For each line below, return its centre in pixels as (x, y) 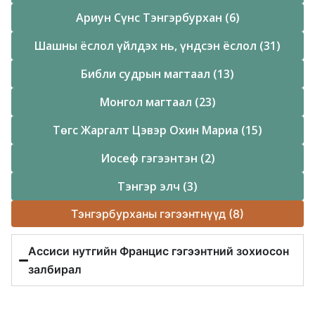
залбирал (55, 270)
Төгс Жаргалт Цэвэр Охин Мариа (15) (157, 130)
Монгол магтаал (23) (157, 102)
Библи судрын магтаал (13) (157, 74)
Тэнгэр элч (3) (157, 187)
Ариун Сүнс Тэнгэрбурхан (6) (157, 18)
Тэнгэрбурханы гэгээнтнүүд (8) (157, 214)
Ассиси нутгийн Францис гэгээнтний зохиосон (159, 251)
